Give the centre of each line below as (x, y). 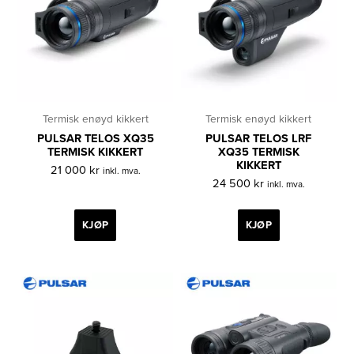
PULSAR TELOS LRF (259, 139)
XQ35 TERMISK (258, 153)
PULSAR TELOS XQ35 (95, 139)
